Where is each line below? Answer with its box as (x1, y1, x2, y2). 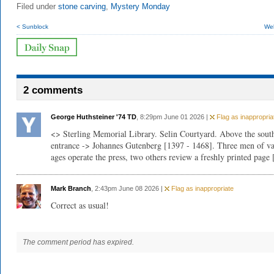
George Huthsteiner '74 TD (51, 113, 136, 120)
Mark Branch (51, 185, 91, 192)
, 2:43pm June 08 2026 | (91, 185, 165, 192)
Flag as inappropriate (169, 185, 234, 192)
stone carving (58, 2, 106, 11)
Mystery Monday (111, 2, 170, 11)
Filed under (17, 2, 58, 11)
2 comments (23, 84, 83, 96)
